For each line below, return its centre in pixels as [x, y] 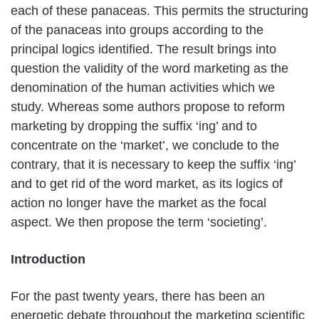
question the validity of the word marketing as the [150, 68]
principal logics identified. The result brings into [143, 49]
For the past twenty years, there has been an [138, 296]
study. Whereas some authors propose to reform [148, 106]
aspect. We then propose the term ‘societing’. [139, 222]
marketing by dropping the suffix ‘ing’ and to [134, 126]
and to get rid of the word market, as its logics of [147, 183]
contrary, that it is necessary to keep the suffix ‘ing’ [153, 164]
